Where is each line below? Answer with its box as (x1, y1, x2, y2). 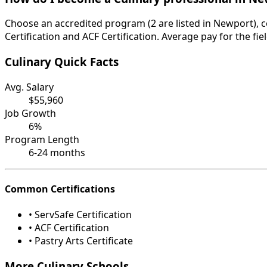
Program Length (5, 132, 79, 146)
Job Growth (5, 106, 56, 120)
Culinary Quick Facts (5, 54, 119, 70)
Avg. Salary (5, 80, 54, 94)
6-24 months (29, 145, 85, 159)
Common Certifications (5, 182, 115, 196)
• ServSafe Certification (29, 208, 132, 222)
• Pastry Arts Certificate (29, 234, 133, 248)
